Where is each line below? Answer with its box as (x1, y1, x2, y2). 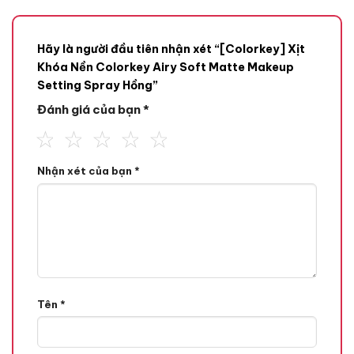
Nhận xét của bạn (37, 164, 134, 178)
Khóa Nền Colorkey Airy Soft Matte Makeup (37, 60, 294, 75)
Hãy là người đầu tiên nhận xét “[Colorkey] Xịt (37, 42, 305, 57)
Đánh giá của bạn (37, 102, 143, 118)
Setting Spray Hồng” (37, 78, 160, 93)
